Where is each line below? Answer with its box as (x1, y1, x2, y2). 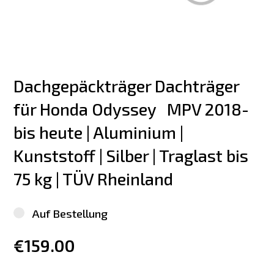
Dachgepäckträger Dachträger (13, 75, 243, 96)
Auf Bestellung (32, 206, 108, 220)
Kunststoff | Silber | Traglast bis (13, 145, 253, 166)
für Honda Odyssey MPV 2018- (13, 98, 250, 119)
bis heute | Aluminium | (13, 122, 188, 143)
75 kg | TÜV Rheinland (13, 168, 174, 189)
